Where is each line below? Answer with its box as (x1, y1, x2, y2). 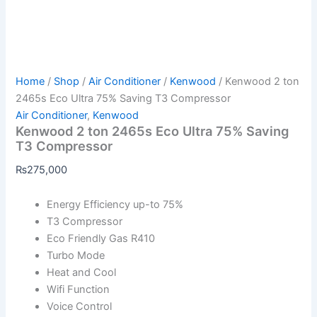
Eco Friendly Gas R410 (47, 232, 156, 246)
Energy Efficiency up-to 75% (47, 198, 184, 212)
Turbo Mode (47, 249, 105, 263)
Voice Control (47, 300, 113, 313)
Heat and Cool (47, 266, 117, 279)
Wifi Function (47, 283, 110, 296)
